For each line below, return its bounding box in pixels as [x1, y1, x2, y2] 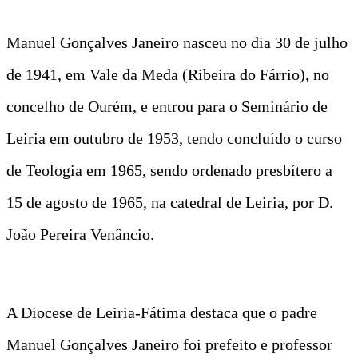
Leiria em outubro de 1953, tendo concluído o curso [6, 129, 342, 147]
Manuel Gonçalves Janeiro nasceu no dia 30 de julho [6, 33, 348, 51]
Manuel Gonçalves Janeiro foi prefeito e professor [6, 335, 332, 353]
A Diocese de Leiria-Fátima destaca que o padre [6, 303, 317, 321]
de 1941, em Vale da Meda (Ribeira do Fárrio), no [6, 65, 329, 83]
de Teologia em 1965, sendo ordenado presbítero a [6, 161, 332, 179]
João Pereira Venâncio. [6, 225, 154, 243]
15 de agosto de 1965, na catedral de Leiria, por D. [6, 193, 333, 211]
